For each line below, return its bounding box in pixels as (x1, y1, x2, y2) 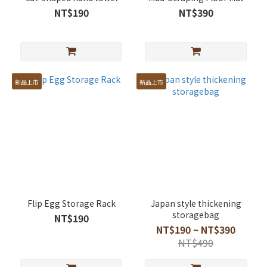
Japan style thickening (150, 197, 241, 209)
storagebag (172, 209, 219, 221)
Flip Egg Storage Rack (27, 197, 116, 209)
